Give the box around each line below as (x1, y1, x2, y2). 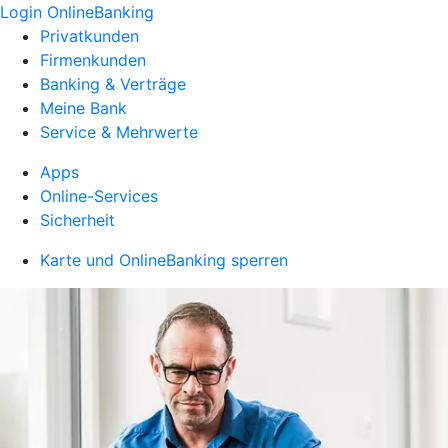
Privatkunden (40, 26, 139, 46)
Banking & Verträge (40, 74, 186, 94)
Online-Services (40, 186, 158, 206)
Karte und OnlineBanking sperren (40, 250, 288, 270)
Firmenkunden (40, 50, 146, 70)
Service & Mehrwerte (40, 122, 198, 142)
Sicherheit (40, 210, 115, 230)
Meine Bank (40, 98, 127, 118)
